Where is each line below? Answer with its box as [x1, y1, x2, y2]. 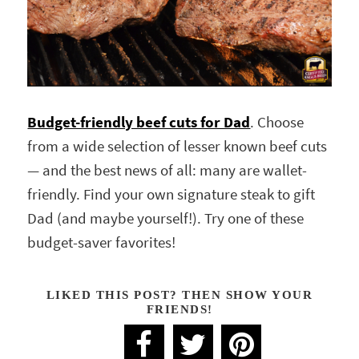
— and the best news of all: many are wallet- [27, 160, 308, 181]
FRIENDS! [146, 302, 213, 316]
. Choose [250, 112, 305, 133]
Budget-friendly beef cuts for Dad [27, 112, 251, 133]
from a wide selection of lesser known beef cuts [27, 136, 328, 157]
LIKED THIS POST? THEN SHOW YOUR [46, 288, 313, 301]
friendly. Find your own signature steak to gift [27, 184, 316, 205]
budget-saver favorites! [27, 232, 176, 253]
